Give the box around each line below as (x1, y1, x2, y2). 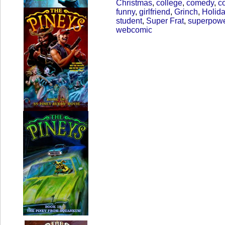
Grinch (174, 8, 198, 16)
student (116, 17, 142, 25)
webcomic (116, 26, 152, 34)
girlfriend (139, 8, 170, 16)
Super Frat (146, 17, 184, 25)
